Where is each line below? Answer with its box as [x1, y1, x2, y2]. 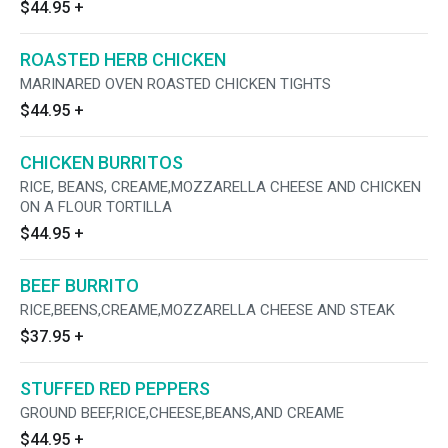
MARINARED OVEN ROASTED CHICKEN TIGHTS [20, 75, 331, 93]
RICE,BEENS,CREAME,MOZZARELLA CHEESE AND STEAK [20, 301, 395, 319]
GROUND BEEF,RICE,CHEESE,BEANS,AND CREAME [20, 404, 344, 422]
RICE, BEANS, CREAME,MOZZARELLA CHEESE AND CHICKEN [20, 178, 421, 196]
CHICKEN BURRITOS [20, 152, 183, 173]
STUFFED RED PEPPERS [20, 378, 210, 399]
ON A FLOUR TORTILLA [20, 198, 172, 216]
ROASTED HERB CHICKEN [20, 49, 226, 70]
